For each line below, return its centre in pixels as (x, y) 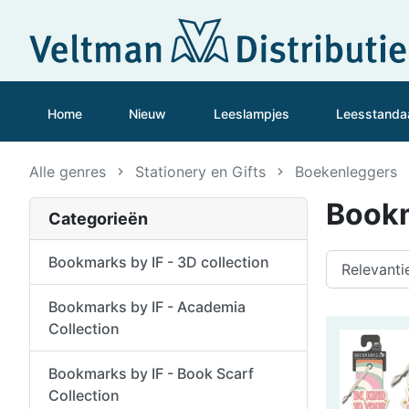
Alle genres (68, 171)
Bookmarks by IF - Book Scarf (151, 373)
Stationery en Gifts (200, 171)
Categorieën (98, 218)
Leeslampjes (251, 113)
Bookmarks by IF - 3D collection (159, 262)
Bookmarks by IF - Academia (147, 306)
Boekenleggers (346, 171)
